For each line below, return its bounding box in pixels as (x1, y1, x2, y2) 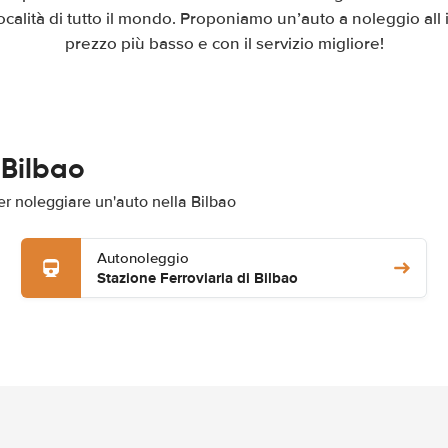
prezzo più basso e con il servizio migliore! (64, 33, 384, 54)
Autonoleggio (96, 249, 189, 267)
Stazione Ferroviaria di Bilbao (96, 267, 298, 289)
